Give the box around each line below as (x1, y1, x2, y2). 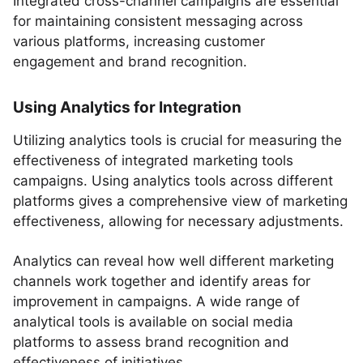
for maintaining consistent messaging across (13, 13, 303, 29)
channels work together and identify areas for (13, 273, 310, 289)
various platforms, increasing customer (13, 33, 265, 49)
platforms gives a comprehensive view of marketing (13, 193, 348, 209)
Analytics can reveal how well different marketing (13, 253, 334, 269)
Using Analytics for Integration (13, 98, 241, 117)
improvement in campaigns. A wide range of (13, 293, 300, 310)
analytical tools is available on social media (13, 314, 293, 330)
